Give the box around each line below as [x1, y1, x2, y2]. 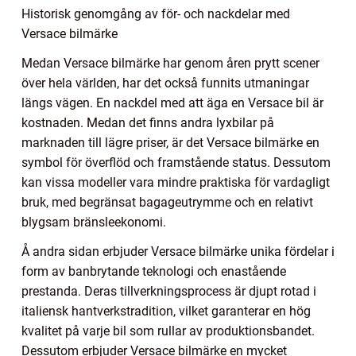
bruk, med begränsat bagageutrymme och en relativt [21, 195, 313, 211]
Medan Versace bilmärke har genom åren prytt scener [21, 56, 319, 72]
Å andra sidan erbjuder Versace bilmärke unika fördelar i [21, 244, 335, 260]
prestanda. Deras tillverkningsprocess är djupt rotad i [21, 284, 316, 300]
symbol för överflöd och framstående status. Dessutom [21, 155, 331, 171]
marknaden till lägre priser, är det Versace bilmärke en [21, 135, 319, 151]
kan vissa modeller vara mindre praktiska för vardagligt [21, 175, 330, 191]
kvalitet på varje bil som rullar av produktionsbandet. [21, 323, 315, 339]
